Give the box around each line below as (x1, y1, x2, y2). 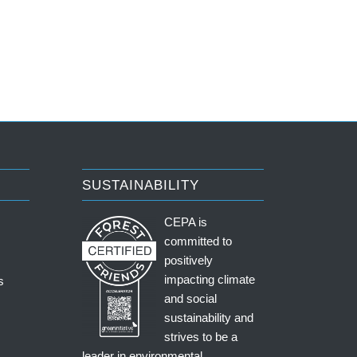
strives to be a (164, 330, 238, 344)
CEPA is (164, 215, 208, 229)
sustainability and (164, 311, 254, 325)
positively (164, 253, 214, 268)
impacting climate (164, 273, 256, 287)
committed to (164, 234, 233, 249)
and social (164, 292, 218, 306)
